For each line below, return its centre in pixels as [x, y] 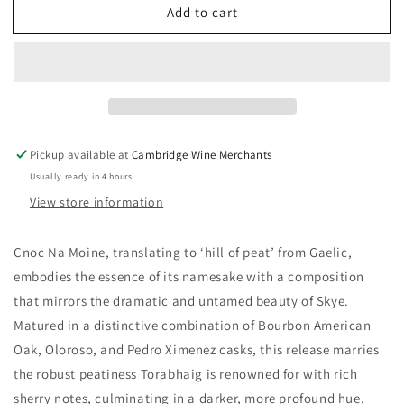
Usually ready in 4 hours [81, 176]
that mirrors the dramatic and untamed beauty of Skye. [181, 301]
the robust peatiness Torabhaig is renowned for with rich [186, 374]
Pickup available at [81, 155]
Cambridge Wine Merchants [202, 155]
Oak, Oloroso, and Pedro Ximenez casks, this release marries [197, 349]
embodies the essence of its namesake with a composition [189, 276]
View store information [97, 202]
